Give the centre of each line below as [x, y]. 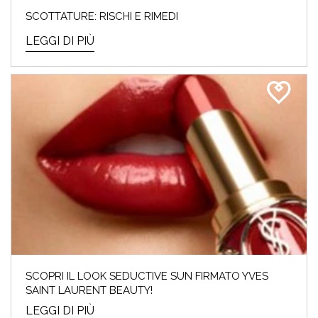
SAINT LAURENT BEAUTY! [89, 290]
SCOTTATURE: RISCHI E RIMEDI [102, 17]
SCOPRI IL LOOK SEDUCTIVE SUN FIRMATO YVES [147, 276]
